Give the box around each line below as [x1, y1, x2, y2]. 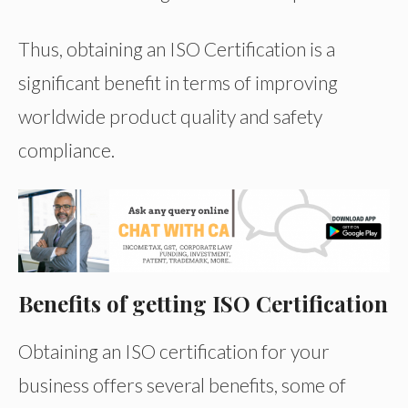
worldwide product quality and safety [18, 104, 322, 127]
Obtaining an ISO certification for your [18, 339, 330, 362]
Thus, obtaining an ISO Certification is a [18, 36, 335, 60]
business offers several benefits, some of [18, 372, 346, 396]
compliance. [18, 138, 115, 161]
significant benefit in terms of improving [18, 70, 338, 94]
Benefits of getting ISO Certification [18, 288, 388, 318]
